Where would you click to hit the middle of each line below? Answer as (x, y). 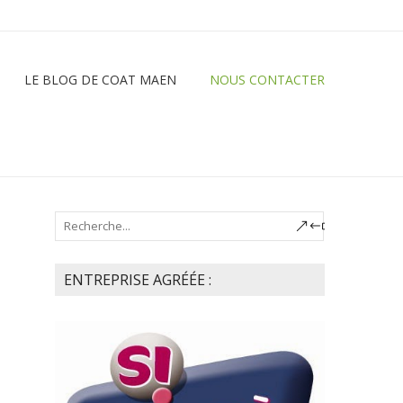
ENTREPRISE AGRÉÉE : (138, 279)
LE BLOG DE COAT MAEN (100, 80)
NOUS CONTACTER (267, 80)
